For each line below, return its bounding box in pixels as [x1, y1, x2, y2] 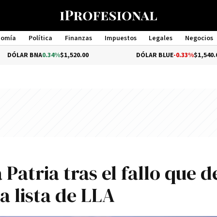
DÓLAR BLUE [104, 51, 142, 60]
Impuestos [104, 34, 137, 43]
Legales [149, 34, 173, 43]
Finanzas [64, 34, 92, 43]
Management [88, 43, 129, 51]
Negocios [185, 34, 214, 43]
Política [28, 34, 52, 43]
